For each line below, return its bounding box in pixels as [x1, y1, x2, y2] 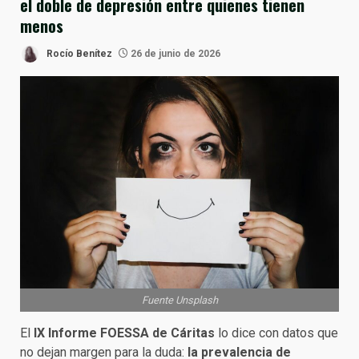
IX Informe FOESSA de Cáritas [34, 325, 215, 341]
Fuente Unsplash [141, 294, 218, 307]
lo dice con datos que [215, 325, 338, 341]
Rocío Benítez [44, 47, 112, 59]
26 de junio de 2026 [128, 47, 220, 59]
